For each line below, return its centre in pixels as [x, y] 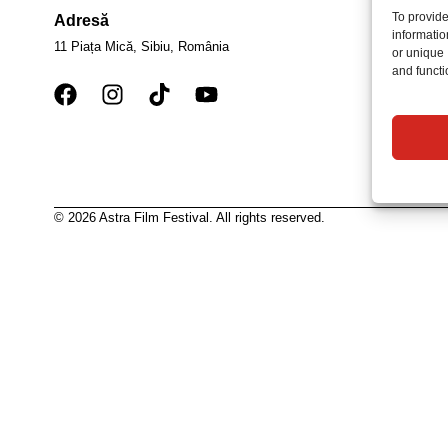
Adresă [81, 20]
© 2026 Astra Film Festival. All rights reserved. [189, 218]
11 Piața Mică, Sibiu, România [141, 47]
